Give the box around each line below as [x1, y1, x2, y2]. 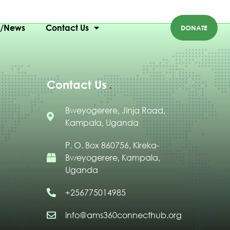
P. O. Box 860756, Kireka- [65, 140, 159, 151]
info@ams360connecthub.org [65, 210, 182, 221]
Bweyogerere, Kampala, [65, 152, 160, 163]
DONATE [181, 24, 208, 32]
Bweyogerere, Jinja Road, [65, 105, 165, 116]
